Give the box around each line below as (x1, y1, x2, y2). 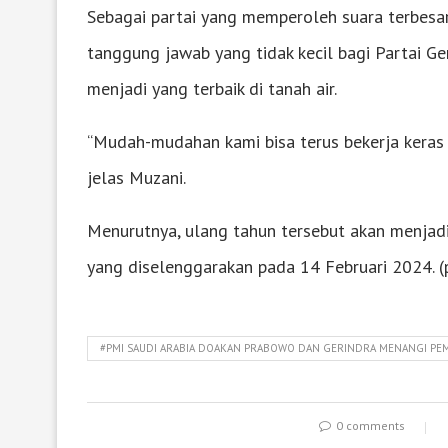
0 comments (336, 418, 406, 433)
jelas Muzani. (87, 166, 186, 189)
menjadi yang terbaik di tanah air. (87, 77, 337, 100)
